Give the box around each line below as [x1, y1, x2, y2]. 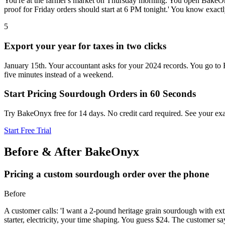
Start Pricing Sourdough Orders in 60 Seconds [4, 88, 196, 99]
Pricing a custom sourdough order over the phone [4, 168, 209, 179]
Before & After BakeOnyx [4, 145, 139, 158]
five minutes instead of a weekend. [4, 70, 114, 79]
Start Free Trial [4, 126, 51, 135]
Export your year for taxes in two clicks [4, 40, 166, 51]
